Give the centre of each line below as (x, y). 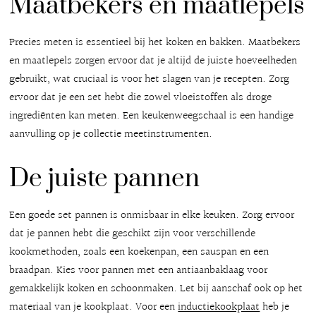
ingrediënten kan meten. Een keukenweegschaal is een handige (152, 116)
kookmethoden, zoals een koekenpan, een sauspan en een (139, 252)
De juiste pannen (105, 178)
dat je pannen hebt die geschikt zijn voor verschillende (133, 233)
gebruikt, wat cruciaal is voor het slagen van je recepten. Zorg (150, 79)
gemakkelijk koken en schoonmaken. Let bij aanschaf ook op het (156, 288)
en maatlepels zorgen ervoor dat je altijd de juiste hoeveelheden (153, 61)
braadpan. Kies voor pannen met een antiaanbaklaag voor (139, 270)
